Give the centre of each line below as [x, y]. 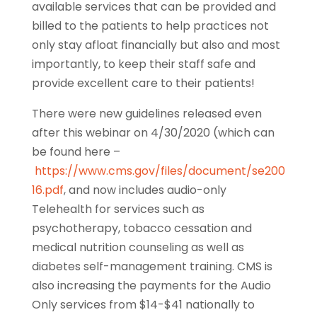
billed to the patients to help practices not [150, 26]
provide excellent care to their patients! [143, 83]
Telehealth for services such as [118, 209]
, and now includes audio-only [145, 190]
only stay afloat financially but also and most [156, 45]
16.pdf [47, 190]
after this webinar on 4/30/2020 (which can [153, 133]
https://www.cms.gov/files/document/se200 [160, 171]
